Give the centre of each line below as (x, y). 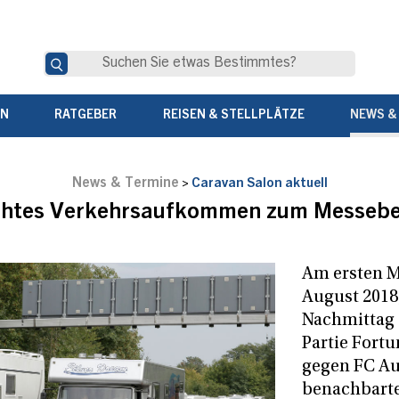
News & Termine (125, 184)
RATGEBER (86, 116)
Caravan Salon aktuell (259, 184)
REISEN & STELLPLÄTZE (233, 116)
